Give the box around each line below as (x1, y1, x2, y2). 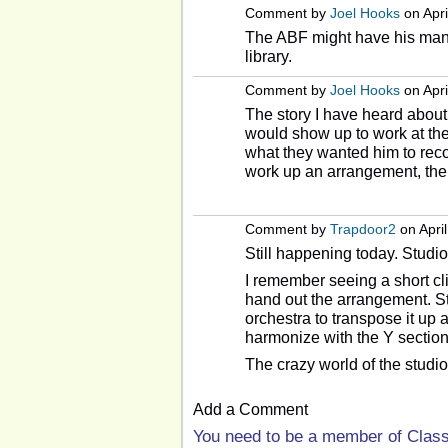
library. (245, 47, 296, 65)
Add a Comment (193, 400, 308, 418)
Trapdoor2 (330, 220, 396, 237)
